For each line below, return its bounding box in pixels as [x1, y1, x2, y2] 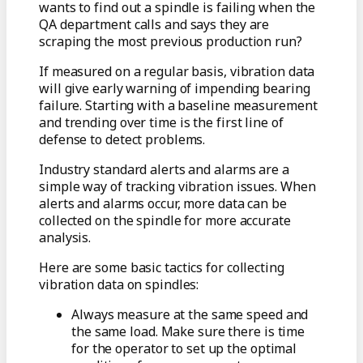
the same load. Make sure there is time [71, 322, 305, 341]
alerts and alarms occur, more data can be [39, 194, 287, 213]
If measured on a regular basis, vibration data [39, 62, 315, 81]
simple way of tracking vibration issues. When [39, 177, 316, 196]
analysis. [39, 228, 92, 247]
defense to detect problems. [39, 130, 206, 149]
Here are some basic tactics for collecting [39, 258, 284, 277]
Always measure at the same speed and [71, 305, 309, 324]
